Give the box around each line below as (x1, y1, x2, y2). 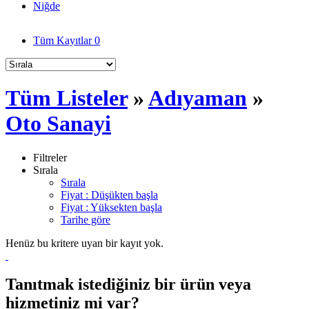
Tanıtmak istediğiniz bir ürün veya (6, 275, 251, 294)
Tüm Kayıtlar (33, 34, 94, 46)
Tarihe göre (61, 213, 110, 226)
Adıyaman (148, 86, 247, 111)
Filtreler (33, 151, 67, 163)
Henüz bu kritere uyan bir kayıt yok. (6, 237, 163, 249)
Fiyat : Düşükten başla (61, 188, 158, 201)
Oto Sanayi (6, 111, 111, 137)
